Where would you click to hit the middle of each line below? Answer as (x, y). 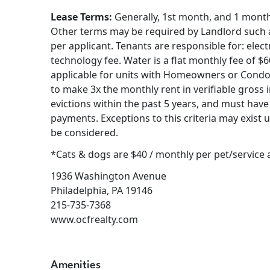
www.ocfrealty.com (94, 220)
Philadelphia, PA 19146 (102, 191)
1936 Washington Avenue (108, 176)
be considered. (84, 133)
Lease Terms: (81, 17)
